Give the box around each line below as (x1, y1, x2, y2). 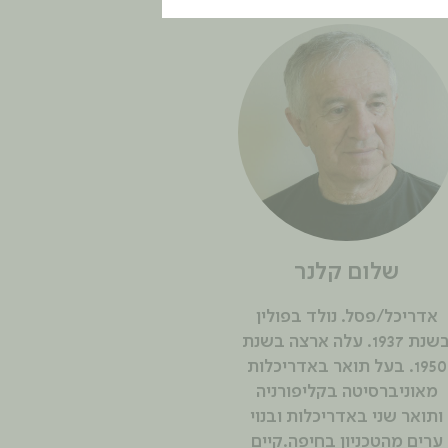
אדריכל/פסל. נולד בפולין (255, 307, 438, 326)
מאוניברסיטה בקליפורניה (255, 382, 438, 401)
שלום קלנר (294, 260, 399, 285)
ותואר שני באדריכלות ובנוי (250, 407, 443, 426)
